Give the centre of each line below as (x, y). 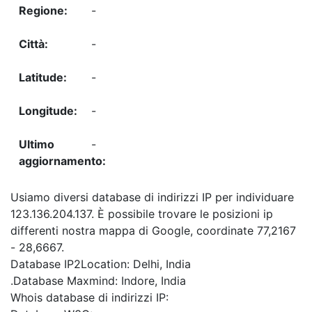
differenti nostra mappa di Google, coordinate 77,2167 (153, 231)
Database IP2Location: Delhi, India (101, 264)
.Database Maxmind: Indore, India (98, 281)
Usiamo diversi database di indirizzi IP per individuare (152, 197)
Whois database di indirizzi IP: (89, 298)
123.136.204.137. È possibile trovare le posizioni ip (142, 214)
